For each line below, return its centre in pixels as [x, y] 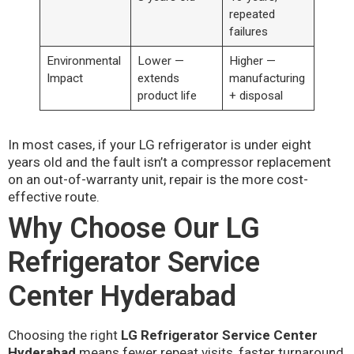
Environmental [83, 61]
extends [158, 79]
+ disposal [256, 96]
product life [167, 96]
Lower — [160, 61]
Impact [64, 79]
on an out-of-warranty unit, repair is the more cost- [158, 180]
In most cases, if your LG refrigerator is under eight [160, 145]
